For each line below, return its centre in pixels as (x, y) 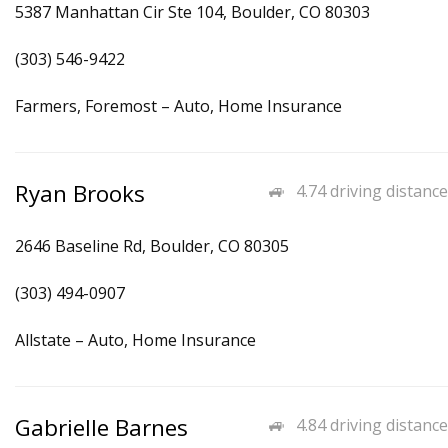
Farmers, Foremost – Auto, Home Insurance (178, 106)
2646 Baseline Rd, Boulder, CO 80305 (152, 246)
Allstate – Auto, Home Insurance (135, 340)
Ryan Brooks (80, 193)
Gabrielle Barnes (101, 427)
